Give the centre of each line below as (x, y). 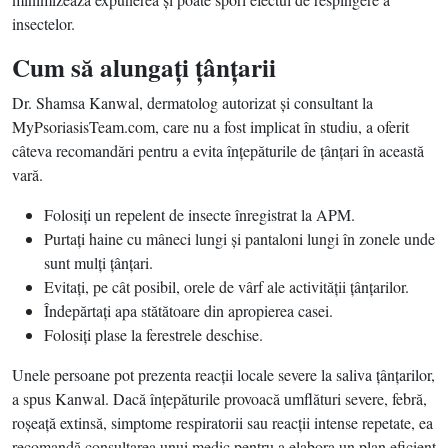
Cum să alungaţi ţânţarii (144, 67)
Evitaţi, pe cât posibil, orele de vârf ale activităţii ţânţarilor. (226, 286)
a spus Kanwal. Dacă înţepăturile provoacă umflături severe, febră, (219, 398)
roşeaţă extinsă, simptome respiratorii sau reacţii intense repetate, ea (222, 422)
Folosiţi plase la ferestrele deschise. (153, 334)
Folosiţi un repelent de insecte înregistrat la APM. (199, 214)
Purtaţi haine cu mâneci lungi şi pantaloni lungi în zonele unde (239, 238)
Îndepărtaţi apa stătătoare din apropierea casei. (188, 310)
